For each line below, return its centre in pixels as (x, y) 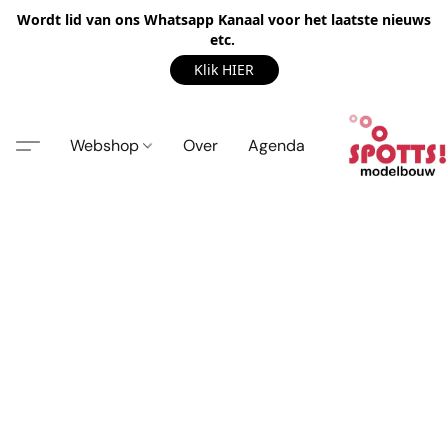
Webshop (106, 145)
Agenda (277, 145)
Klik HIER (224, 69)
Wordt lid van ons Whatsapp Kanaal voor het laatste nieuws (224, 19)
